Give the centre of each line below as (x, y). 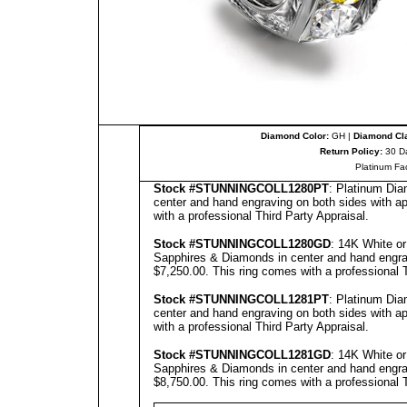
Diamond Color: (294, 136)
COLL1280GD (293, 244)
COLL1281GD (293, 355)
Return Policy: (351, 151)
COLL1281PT (293, 299)
